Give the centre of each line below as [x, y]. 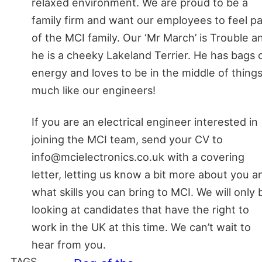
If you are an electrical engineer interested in [145, 121]
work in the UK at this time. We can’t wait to [141, 227]
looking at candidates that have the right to [140, 209]
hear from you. [69, 244]
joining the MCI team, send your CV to [127, 139]
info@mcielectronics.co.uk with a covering [138, 156]
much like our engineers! [94, 90]
